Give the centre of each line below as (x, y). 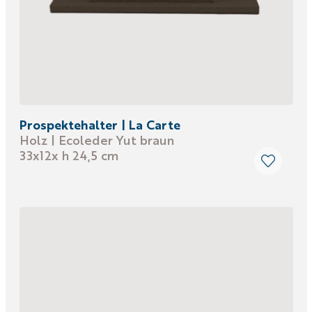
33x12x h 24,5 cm (69, 155)
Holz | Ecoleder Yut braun (96, 140)
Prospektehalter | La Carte (100, 124)
